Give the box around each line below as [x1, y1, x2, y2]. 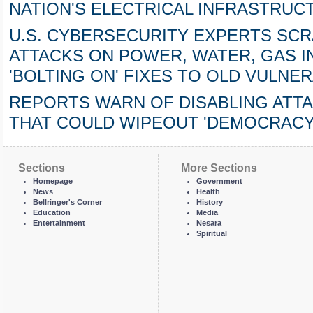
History [196, 197, 223, 206]
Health [196, 187, 220, 196]
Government [196, 176, 242, 185]
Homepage [33, 176, 73, 185]
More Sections [180, 161, 257, 174]
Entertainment [33, 218, 86, 227]
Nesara [196, 218, 221, 227]
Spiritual [196, 228, 227, 238]
